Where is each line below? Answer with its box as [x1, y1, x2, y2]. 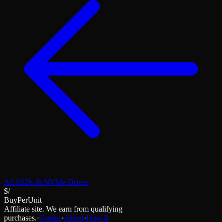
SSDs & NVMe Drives [16, 177, 89, 186]
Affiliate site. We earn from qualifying [4, 204, 122, 213]
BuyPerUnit [4, 195, 42, 204]
